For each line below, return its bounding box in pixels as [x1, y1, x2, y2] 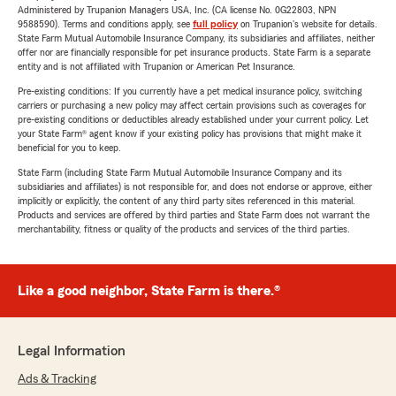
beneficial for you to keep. [18, 142, 121, 153]
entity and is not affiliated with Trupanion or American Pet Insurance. [18, 61, 295, 72]
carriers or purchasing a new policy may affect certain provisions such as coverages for [18, 100, 366, 110]
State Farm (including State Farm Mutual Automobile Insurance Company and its [18, 167, 342, 178]
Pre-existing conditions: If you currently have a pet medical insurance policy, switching [18, 86, 362, 96]
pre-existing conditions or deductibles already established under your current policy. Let [18, 114, 369, 125]
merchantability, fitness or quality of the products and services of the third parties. [18, 224, 350, 234]
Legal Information [18, 344, 126, 358]
